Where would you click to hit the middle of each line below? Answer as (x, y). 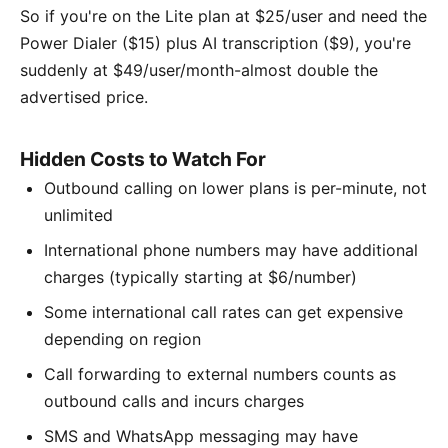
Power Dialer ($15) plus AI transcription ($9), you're (215, 43)
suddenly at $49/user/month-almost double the (199, 70)
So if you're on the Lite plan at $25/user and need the (223, 16)
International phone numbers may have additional (231, 250)
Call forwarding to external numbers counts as (220, 374)
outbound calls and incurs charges (174, 401)
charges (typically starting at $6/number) (200, 277)
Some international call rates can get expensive (223, 312)
